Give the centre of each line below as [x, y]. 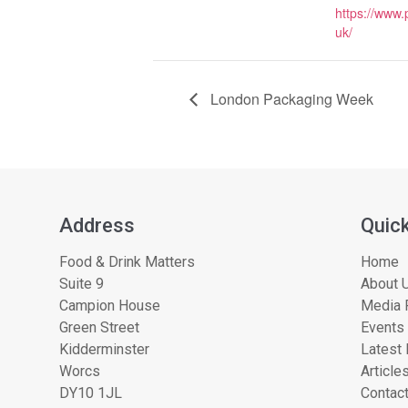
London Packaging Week [290, 98]
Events [382, 327]
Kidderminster [104, 349]
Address [97, 225]
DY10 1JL [91, 393]
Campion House [110, 305]
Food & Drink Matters [127, 261]
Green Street [99, 327]
